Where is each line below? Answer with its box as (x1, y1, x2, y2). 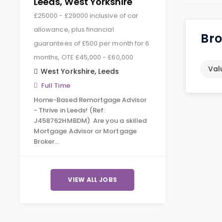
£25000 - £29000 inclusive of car (34, 11, 139, 20)
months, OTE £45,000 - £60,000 (34, 53, 133, 62)
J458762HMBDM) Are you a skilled (34, 116, 147, 125)
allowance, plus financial (34, 25, 114, 34)
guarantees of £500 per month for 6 (34, 39, 150, 48)
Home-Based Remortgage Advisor (34, 95, 147, 105)
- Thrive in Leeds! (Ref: (34, 106, 106, 115)
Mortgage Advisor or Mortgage (34, 126, 137, 136)
